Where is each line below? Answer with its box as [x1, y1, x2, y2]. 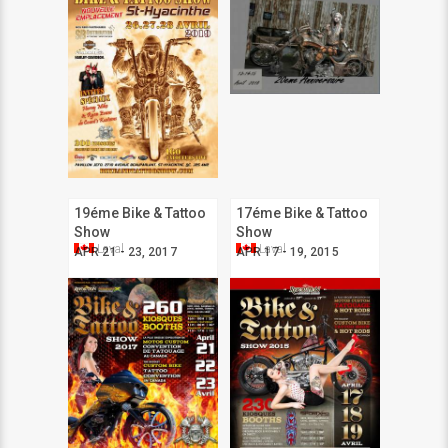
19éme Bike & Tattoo [74, 204, 206, 221]
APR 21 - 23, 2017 [74, 244, 177, 259]
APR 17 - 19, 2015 [236, 244, 339, 259]
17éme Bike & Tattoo [236, 204, 368, 221]
